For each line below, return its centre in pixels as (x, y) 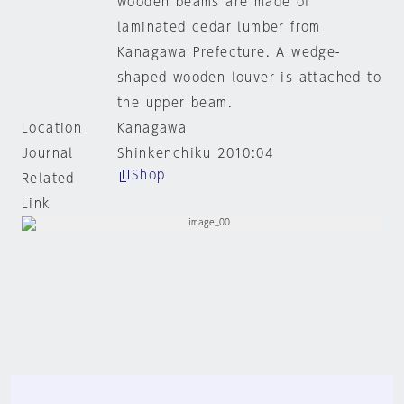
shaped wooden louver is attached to (249, 78)
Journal (48, 153)
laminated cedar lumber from (219, 27)
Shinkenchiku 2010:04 (195, 153)
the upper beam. (174, 103)
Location (52, 128)
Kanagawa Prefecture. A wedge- (229, 52)
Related (48, 179)
